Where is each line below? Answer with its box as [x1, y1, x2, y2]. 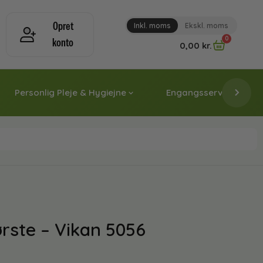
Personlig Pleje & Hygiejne [15, 87, 126, 98]
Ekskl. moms [185, 21, 228, 30]
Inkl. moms [134, 21, 171, 30]
